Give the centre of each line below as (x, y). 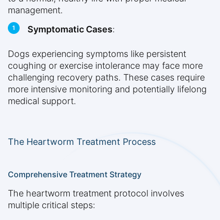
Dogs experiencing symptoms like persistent (97, 54)
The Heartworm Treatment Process (82, 142)
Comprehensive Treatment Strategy (75, 175)
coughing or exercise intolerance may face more (105, 66)
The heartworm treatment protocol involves (96, 193)
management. (35, 10)
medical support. (42, 101)
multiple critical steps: (52, 205)
